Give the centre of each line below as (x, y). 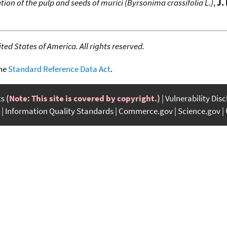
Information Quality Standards (59, 111)
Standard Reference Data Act (59, 69)
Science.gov (199, 111)
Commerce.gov (146, 111)
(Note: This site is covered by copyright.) (83, 98)
